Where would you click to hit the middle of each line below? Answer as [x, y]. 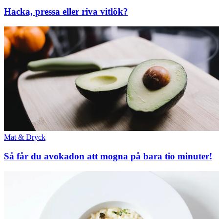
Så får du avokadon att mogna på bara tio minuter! [108, 156]
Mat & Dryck [25, 137]
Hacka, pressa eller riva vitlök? [66, 12]
